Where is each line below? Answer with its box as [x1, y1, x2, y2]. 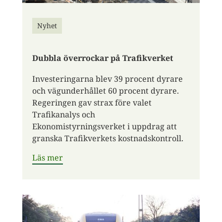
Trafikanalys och [32, 109, 95, 120]
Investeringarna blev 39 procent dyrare [32, 73, 183, 84]
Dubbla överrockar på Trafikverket [32, 52, 173, 63]
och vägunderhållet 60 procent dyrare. [32, 85, 179, 96]
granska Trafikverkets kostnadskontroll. [32, 132, 183, 144]
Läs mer [32, 152, 63, 163]
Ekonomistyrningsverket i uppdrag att [32, 120, 177, 132]
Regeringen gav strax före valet [32, 97, 152, 108]
